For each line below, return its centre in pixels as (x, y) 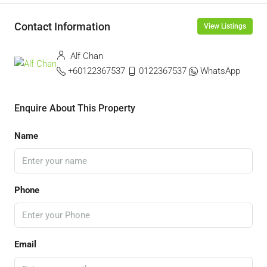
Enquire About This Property (75, 108)
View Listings (225, 26)
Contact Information (62, 26)
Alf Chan (86, 56)
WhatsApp (220, 71)
